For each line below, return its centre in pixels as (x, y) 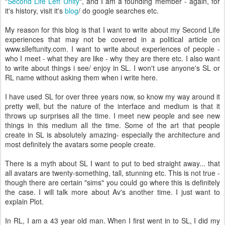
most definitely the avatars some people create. (80, 144)
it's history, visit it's (35, 11)
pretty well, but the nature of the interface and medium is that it (113, 106)
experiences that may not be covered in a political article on (113, 39)
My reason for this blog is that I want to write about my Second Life (113, 30)
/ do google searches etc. (119, 11)
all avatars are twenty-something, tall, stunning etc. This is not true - (113, 173)
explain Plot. (24, 201)
